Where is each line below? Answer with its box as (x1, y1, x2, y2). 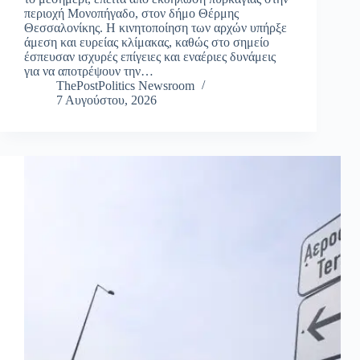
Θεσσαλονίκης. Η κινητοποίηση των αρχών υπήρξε (24, 21, 287, 35)
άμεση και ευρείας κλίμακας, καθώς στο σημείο (24, 35, 269, 50)
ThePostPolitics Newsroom (56, 79, 194, 93)
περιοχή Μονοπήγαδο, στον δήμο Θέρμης (24, 6, 239, 21)
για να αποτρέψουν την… (24, 64, 153, 79)
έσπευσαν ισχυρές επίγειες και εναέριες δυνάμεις (24, 50, 276, 64)
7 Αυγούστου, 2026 (56, 93, 157, 108)
